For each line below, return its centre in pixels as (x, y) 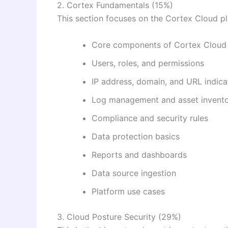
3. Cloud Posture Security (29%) (119, 217)
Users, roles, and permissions (148, 63)
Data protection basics (136, 136)
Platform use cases (128, 191)
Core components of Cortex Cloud (159, 45)
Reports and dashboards (139, 154)
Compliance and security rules (150, 118)
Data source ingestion (134, 173)
